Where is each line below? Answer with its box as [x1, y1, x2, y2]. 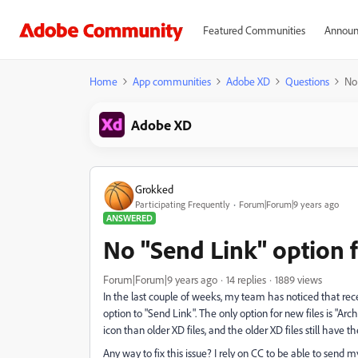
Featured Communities [202, 23, 305, 37]
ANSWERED [106, 212, 153, 224]
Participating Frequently [135, 197, 230, 210]
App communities [133, 74, 211, 88]
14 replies [226, 272, 266, 286]
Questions [285, 74, 329, 88]
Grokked [135, 181, 173, 196]
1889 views [275, 272, 322, 286]
